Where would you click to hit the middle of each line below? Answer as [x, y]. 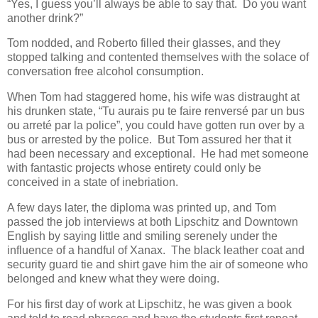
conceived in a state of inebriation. [93, 182]
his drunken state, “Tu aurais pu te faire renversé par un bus [156, 111]
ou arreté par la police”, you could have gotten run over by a [156, 126]
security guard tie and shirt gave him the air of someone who [158, 264]
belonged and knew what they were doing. [113, 279]
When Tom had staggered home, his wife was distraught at [153, 97]
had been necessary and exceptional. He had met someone [158, 154]
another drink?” [45, 18]
